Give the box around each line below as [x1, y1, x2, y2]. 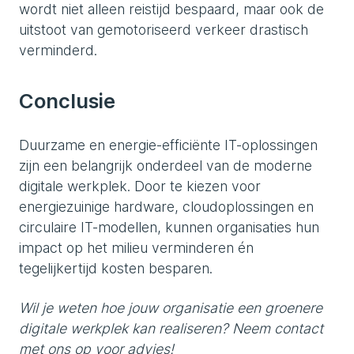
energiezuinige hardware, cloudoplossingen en [19, 198, 314, 215]
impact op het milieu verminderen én [19, 239, 254, 256]
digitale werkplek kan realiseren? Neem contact [19, 320, 323, 337]
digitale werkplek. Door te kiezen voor [19, 178, 261, 194]
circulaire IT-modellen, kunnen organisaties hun [19, 219, 319, 235]
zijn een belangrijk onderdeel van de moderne [19, 157, 312, 174]
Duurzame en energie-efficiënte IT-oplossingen [19, 137, 318, 153]
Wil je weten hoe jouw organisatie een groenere [19, 299, 322, 316]
